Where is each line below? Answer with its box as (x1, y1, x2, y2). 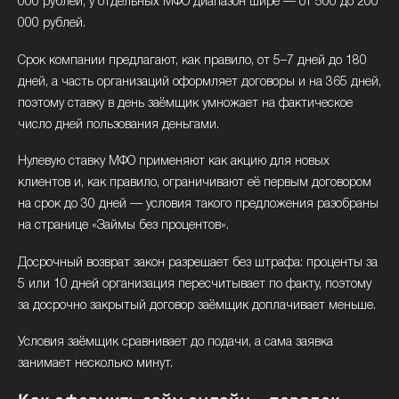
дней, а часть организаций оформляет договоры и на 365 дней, (18, 76, 381, 88)
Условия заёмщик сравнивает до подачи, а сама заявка (18, 337, 333, 349)
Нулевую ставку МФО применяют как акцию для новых (18, 156, 330, 168)
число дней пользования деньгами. (18, 118, 219, 131)
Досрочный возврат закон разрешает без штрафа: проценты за (18, 256, 378, 269)
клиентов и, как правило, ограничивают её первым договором (18, 177, 371, 190)
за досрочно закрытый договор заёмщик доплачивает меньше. (18, 299, 376, 312)
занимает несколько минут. (18, 358, 173, 370)
